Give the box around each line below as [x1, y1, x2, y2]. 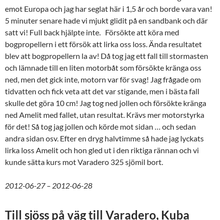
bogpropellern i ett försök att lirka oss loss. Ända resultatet [5, 39, 202, 49]
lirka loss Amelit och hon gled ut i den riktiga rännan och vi [5, 145, 199, 155]
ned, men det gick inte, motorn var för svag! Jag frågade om [5, 74, 201, 84]
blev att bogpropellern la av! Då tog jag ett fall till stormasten [5, 51, 208, 60]
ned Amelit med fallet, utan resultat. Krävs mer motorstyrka [5, 110, 204, 119]
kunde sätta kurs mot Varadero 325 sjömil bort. [5, 157, 163, 166]
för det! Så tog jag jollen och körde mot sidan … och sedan [5, 121, 196, 131]
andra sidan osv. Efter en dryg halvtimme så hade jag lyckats [5, 133, 204, 143]
